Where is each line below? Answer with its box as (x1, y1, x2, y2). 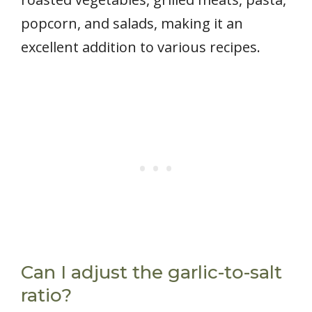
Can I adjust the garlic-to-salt (21, 261, 282, 284)
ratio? (21, 284, 72, 307)
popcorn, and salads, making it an (21, 14, 243, 33)
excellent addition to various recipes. (21, 38, 260, 57)
